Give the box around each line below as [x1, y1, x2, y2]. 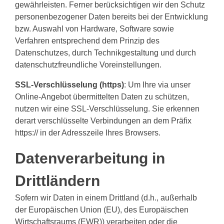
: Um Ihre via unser [124, 80, 190, 89]
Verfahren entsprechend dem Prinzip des [15, 36, 159, 45]
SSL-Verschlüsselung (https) [15, 80, 124, 89]
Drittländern [15, 172, 100, 189]
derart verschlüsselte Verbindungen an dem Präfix [15, 116, 191, 125]
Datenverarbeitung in [15, 150, 165, 166]
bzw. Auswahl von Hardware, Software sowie [15, 24, 174, 33]
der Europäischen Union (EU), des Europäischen [15, 205, 188, 214]
